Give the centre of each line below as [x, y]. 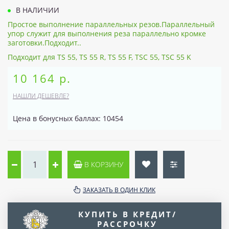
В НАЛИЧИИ [37, 10]
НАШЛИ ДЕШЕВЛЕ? [41, 96]
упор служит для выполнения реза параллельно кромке [107, 33]
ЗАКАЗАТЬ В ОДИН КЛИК [119, 190]
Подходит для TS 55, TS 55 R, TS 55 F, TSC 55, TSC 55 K [99, 57]
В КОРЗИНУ [103, 164]
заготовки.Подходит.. [44, 42]
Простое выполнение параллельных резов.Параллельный [111, 24]
